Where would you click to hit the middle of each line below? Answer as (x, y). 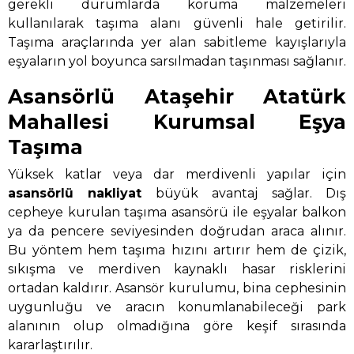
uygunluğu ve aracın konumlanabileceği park (177, 307)
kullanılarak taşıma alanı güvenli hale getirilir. (177, 23)
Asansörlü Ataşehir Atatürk (177, 96)
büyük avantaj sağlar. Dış (244, 194)
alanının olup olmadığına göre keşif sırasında (177, 326)
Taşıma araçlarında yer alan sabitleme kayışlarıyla (177, 42)
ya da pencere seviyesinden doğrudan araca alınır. (177, 232)
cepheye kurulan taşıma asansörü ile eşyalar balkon (177, 213)
